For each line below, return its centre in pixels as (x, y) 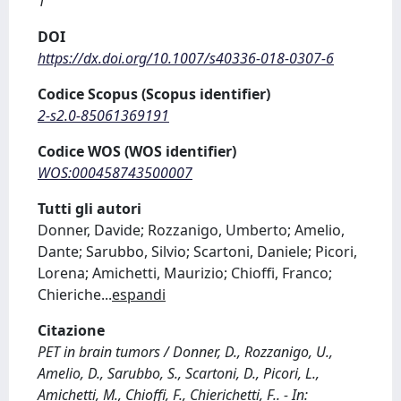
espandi (139, 294)
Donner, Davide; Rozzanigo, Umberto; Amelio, (191, 230)
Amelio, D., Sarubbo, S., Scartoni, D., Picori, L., (179, 373)
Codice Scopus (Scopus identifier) (154, 94)
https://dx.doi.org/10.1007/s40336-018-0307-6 (186, 58)
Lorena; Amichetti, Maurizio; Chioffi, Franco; (185, 273)
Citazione (71, 330)
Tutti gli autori (90, 209)
